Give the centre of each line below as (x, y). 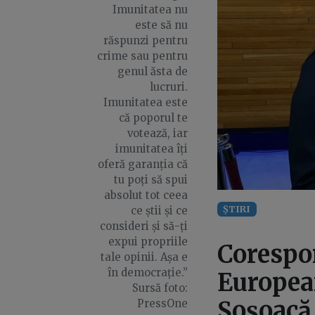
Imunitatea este (145, 102)
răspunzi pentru (145, 40)
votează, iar (157, 133)
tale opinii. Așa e (144, 257)
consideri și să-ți (143, 226)
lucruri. (168, 87)
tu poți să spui (150, 180)
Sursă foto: (160, 288)
